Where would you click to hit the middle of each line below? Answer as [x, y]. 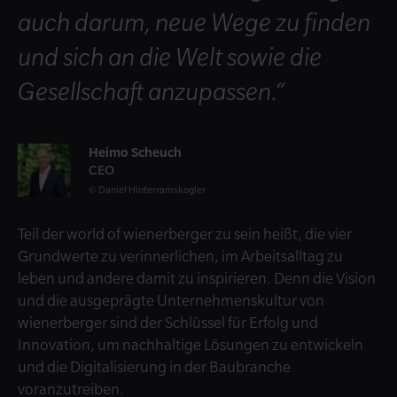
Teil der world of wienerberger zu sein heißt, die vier [185, 234]
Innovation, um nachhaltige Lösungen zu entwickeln [191, 345]
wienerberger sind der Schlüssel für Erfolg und [168, 323]
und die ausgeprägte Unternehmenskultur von [171, 301]
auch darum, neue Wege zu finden [194, 22]
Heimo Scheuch [135, 152]
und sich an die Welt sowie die [170, 57]
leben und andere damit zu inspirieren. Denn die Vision [197, 279]
